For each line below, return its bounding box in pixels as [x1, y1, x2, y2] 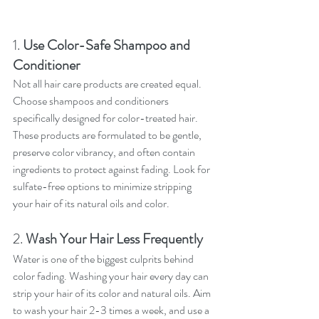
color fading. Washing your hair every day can [13, 268, 211, 285]
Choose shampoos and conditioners [13, 93, 171, 110]
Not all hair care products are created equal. [13, 75, 204, 93]
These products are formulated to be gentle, [13, 127, 204, 144]
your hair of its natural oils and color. [13, 195, 169, 212]
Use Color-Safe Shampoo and [23, 35, 193, 56]
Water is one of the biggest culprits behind [13, 251, 196, 268]
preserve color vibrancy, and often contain [13, 144, 197, 161]
